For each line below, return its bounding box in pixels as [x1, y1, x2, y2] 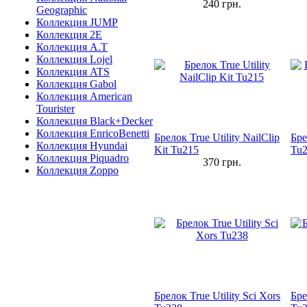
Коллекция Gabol [36, 78, 116, 90]
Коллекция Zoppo [36, 164, 119, 176]
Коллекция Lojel [36, 53, 112, 65]
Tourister [36, 103, 75, 114]
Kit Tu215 [154, 144, 199, 156]
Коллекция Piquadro [36, 152, 129, 164]
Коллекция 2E [36, 29, 102, 40]
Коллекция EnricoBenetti [36, 127, 149, 139]
